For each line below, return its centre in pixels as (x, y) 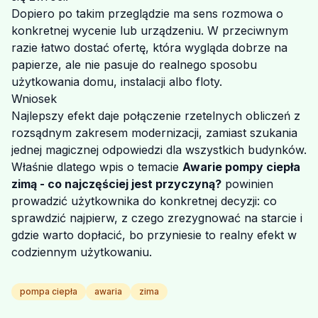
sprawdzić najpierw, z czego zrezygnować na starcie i (157, 218)
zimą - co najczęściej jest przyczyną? (116, 184)
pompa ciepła (49, 291)
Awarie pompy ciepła (241, 167)
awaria (108, 291)
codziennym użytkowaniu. (82, 252)
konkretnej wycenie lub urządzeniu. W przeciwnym (150, 31)
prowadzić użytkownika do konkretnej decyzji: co (144, 201)
